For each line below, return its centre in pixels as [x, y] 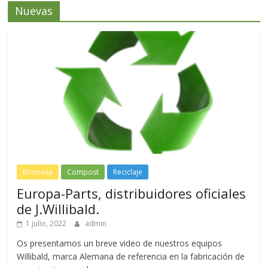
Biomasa [38, 172]
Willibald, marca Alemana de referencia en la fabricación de [131, 256]
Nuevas [34, 10]
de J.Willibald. [58, 208]
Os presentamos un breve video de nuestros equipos [120, 243]
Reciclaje [128, 172]
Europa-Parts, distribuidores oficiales [132, 193]
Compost [83, 172]
